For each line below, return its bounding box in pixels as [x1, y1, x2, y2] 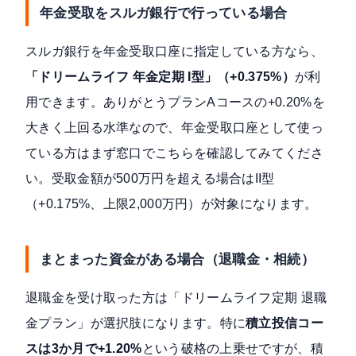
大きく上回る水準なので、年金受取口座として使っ [25, 121, 323, 135]
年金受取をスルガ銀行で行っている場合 [40, 5, 288, 21]
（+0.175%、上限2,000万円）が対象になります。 [25, 197, 318, 211]
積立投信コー [246, 316, 323, 331]
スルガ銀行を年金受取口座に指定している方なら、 [25, 44, 323, 59]
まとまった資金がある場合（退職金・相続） [40, 251, 315, 268]
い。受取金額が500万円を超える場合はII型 [25, 172, 275, 186]
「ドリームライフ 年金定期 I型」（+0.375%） [25, 70, 295, 84]
